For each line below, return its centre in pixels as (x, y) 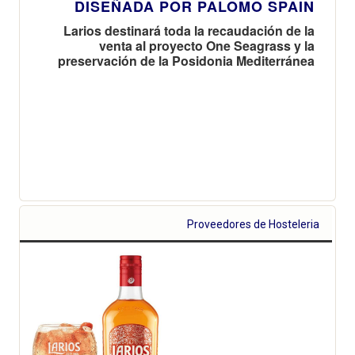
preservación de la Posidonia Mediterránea (186, 60)
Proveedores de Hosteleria (254, 224)
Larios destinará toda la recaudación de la (189, 30)
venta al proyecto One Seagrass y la (207, 45)
